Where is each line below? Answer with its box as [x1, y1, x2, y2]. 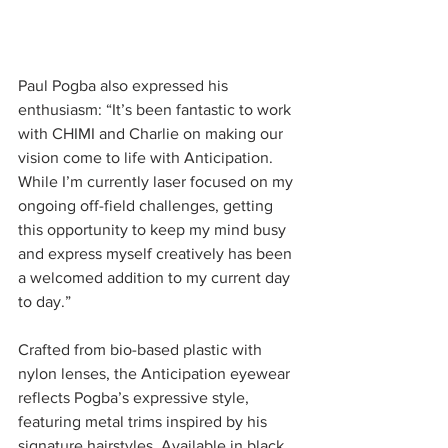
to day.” [18, 292, 71, 310]
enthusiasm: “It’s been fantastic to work [18, 100, 295, 118]
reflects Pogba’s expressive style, [18, 388, 253, 406]
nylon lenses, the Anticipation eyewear [18, 364, 294, 382]
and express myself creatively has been [18, 244, 296, 262]
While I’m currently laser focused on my [18, 172, 297, 190]
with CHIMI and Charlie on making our [18, 124, 287, 142]
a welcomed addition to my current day [18, 268, 294, 286]
